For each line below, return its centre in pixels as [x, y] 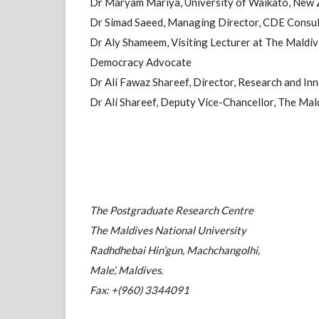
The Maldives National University [168, 230]
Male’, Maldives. [127, 270]
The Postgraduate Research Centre [172, 210]
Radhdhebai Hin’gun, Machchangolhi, [175, 250]
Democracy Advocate [141, 62]
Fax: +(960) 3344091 [140, 290]
